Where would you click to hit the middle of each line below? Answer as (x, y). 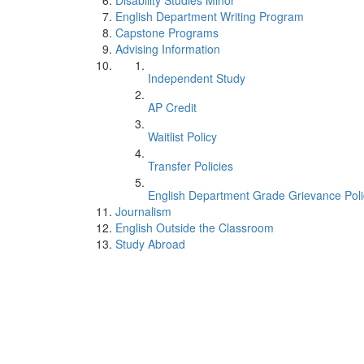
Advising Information (168, 49)
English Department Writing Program (210, 16)
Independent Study (197, 78)
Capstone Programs (167, 32)
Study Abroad (150, 244)
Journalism (143, 211)
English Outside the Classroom (195, 227)
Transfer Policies (191, 166)
